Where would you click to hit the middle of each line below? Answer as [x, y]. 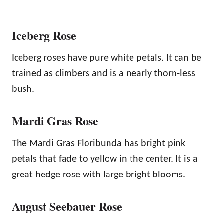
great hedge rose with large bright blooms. [99, 175]
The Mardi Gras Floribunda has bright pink [99, 143]
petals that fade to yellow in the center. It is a [105, 159]
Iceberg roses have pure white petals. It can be [107, 58]
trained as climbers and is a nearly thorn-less [103, 74]
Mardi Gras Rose [55, 120]
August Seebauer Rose [67, 206]
